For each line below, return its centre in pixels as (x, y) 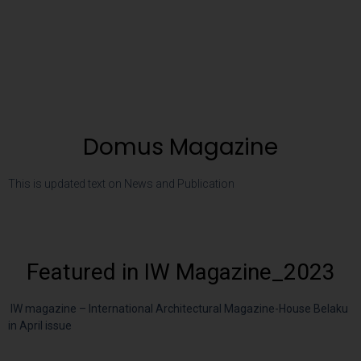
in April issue (40, 326)
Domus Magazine (180, 147)
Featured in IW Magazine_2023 (180, 272)
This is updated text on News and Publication (121, 183)
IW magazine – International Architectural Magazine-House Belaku (178, 309)
